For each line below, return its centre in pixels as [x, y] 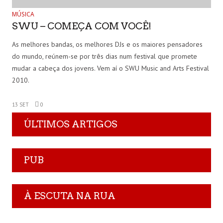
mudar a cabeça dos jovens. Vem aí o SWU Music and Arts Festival [111, 68]
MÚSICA [23, 14]
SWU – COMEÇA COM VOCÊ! [82, 26]
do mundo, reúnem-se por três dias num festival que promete [105, 56]
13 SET [20, 105]
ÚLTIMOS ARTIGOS [71, 124]
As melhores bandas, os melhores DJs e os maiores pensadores [107, 45]
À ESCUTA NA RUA [70, 196]
